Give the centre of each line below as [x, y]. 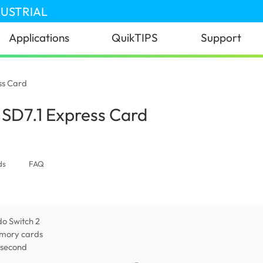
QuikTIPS [135, 38]
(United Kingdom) [191, 111]
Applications [39, 38]
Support [221, 38]
